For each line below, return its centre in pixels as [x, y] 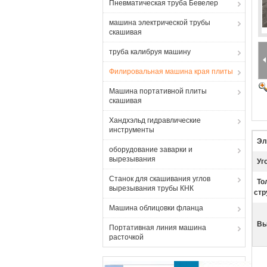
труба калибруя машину [150, 52]
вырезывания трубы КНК [151, 188]
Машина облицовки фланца [156, 208]
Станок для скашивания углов [160, 179]
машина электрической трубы [160, 23]
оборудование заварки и [151, 150]
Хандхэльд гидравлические [155, 120]
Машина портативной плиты [158, 91]
